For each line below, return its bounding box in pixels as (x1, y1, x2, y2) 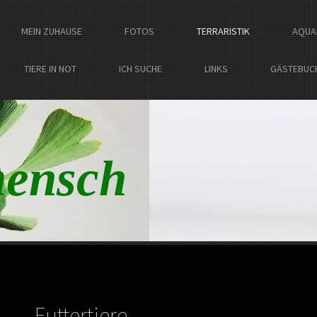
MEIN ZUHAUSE (21, 25, 82, 38)
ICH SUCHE (119, 62, 162, 75)
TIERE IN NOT (24, 62, 76, 75)
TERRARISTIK (197, 25, 250, 38)
